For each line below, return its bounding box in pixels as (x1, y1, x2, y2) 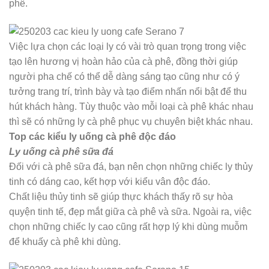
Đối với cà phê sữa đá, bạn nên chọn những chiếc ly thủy (9, 161, 253, 172)
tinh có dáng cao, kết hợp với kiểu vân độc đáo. (9, 176, 210, 187)
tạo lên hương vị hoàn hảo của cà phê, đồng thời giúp (9, 56, 238, 67)
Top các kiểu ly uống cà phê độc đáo (9, 131, 176, 142)
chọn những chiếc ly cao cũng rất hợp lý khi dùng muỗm (9, 221, 247, 232)
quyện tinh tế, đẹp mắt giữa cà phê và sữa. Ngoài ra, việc (9, 206, 252, 217)
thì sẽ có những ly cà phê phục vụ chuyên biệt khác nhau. (9, 116, 253, 127)
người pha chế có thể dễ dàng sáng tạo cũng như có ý (9, 71, 240, 82)
